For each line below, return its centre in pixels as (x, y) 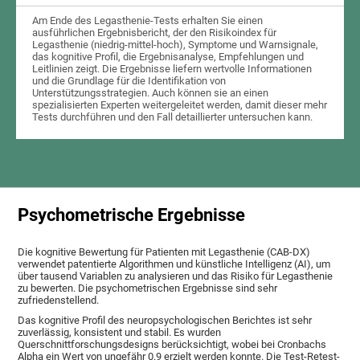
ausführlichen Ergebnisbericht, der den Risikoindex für (155, 33)
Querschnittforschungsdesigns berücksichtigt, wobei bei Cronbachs (172, 344)
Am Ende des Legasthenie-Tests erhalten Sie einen (148, 21)
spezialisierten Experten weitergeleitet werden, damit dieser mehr (180, 105)
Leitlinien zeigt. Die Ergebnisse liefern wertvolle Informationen (172, 69)
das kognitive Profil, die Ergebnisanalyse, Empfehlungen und (168, 57)
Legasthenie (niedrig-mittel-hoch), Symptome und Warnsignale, (176, 45)
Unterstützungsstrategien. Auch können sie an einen (151, 93)
